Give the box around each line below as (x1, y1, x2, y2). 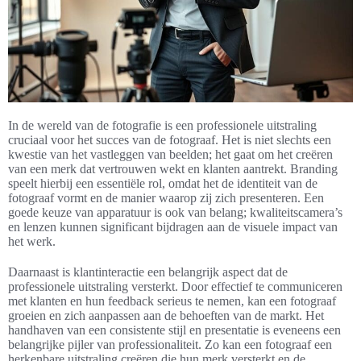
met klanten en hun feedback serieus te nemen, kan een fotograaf (8, 294, 336, 309)
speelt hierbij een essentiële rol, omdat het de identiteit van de (8, 176, 317, 191)
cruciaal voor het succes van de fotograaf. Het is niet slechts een (8, 133, 331, 147)
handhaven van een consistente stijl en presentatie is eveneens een (8, 323, 341, 338)
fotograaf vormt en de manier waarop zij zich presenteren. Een (8, 191, 324, 205)
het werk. (8, 234, 56, 249)
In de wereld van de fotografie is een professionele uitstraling (8, 118, 317, 133)
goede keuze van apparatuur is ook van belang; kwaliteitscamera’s (8, 205, 342, 220)
